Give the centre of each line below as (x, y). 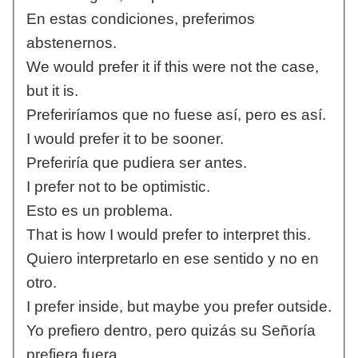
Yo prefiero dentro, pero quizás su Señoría (171, 331)
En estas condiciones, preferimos (140, 19)
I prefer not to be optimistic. (118, 187)
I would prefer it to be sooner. (125, 139)
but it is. (52, 91)
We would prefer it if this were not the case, (172, 67)
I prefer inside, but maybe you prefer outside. (179, 307)
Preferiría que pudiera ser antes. (136, 163)
